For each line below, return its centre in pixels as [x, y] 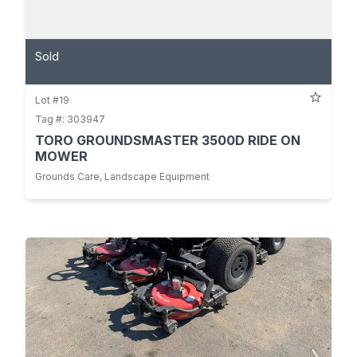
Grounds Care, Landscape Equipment [122, 176]
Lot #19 [52, 100]
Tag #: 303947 [70, 119]
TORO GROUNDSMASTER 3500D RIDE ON [168, 140]
